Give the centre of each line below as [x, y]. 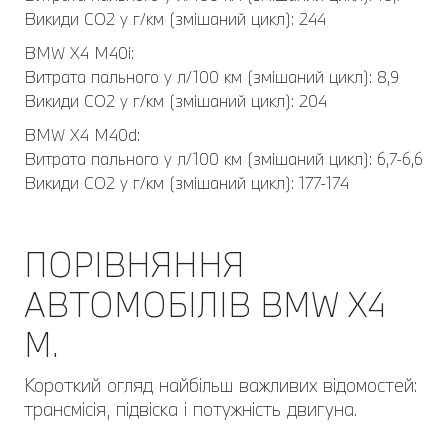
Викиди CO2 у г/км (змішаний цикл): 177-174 [186, 182]
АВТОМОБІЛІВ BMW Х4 [205, 304]
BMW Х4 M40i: [79, 52]
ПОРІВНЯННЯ [134, 264]
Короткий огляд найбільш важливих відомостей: [220, 385]
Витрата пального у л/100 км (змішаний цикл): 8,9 [211, 76]
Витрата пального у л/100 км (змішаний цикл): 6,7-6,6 [223, 158]
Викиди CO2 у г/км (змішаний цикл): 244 [175, 18]
